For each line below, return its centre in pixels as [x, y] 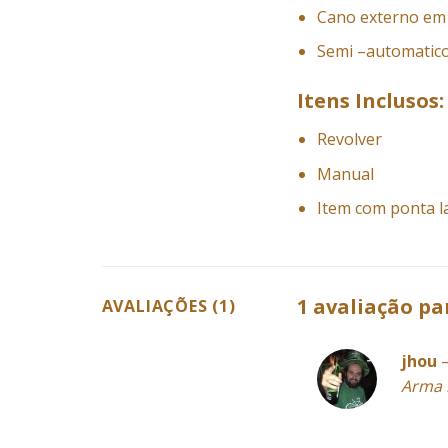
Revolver [350, 139]
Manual [346, 173]
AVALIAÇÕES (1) [168, 306]
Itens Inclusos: [370, 101]
